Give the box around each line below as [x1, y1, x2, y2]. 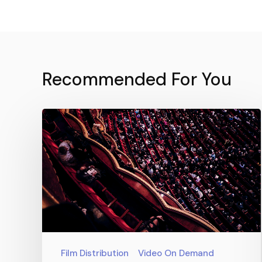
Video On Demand [138, 247, 214, 260]
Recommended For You [42, 68, 232, 91]
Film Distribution [61, 247, 129, 260]
